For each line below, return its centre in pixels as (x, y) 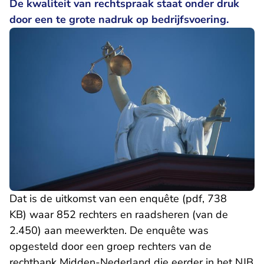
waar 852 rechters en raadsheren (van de (127, 215)
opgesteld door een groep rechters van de (110, 247)
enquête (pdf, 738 (183, 199)
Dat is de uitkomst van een (75, 199)
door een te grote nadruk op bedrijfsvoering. (119, 19)
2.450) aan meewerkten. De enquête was (109, 231)
